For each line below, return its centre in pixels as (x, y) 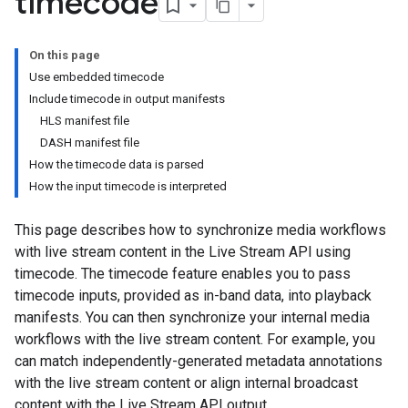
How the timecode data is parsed (117, 164)
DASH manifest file (90, 143)
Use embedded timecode (97, 77)
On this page (65, 55)
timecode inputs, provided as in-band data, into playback (193, 296)
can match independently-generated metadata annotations (199, 361)
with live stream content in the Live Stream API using (183, 252)
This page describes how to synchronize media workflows (200, 230)
